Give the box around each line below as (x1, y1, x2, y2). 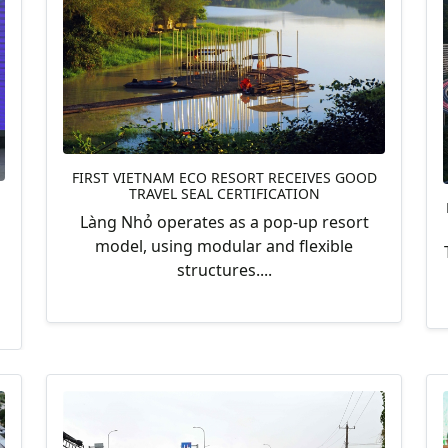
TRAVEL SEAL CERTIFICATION (128, 184, 320, 204)
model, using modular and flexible (95, 235, 353, 258)
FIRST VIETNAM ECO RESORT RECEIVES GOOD (71, 168, 377, 188)
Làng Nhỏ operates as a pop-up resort (79, 211, 369, 234)
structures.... (176, 259, 272, 282)
